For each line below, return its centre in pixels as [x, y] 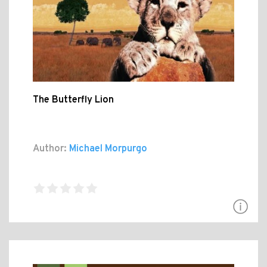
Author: [50, 149]
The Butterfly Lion [73, 100]
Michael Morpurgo [107, 149]
